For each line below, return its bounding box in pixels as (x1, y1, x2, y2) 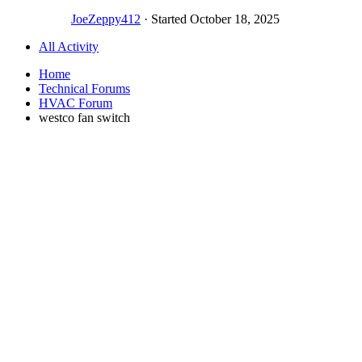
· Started (141, 11, 190, 26)
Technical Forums (39, 81, 130, 95)
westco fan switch (39, 110, 130, 124)
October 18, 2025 (190, 11, 280, 26)
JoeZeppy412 (71, 11, 141, 26)
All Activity (39, 39, 99, 53)
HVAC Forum (39, 95, 112, 110)
